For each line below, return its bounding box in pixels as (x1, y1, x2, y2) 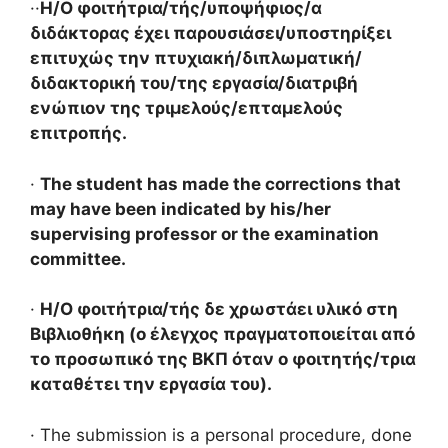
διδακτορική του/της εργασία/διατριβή (30, 73, 358, 93)
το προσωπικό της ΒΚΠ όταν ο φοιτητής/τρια (30, 349, 416, 369)
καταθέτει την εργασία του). (30, 374, 272, 394)
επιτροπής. (30, 123, 127, 143)
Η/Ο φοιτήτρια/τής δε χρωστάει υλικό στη (40, 299, 398, 319)
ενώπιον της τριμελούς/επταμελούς (30, 98, 343, 118)
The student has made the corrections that (40, 173, 401, 194)
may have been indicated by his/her (30, 198, 331, 219)
